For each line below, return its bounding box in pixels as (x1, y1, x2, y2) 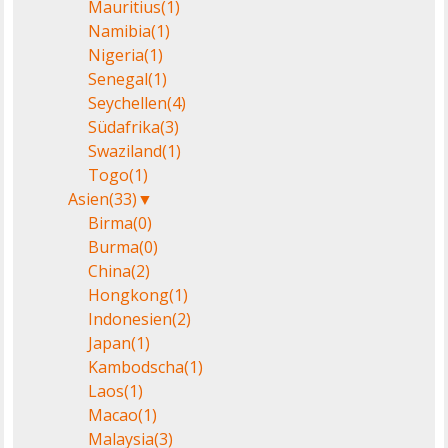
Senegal (88, 67, 149, 90)
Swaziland (88, 139, 163, 162)
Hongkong (88, 283, 170, 306)
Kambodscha (88, 355, 185, 378)
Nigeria (88, 43, 145, 66)
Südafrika (88, 115, 161, 138)
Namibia (88, 19, 152, 42)
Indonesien (88, 307, 173, 330)
